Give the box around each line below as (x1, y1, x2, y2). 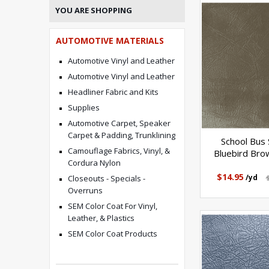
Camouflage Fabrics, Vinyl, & (68, 145, 170, 156)
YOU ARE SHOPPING (55, 5, 132, 16)
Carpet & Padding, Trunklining (68, 130, 175, 141)
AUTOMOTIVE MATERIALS (56, 35, 164, 46)
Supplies (68, 102, 100, 113)
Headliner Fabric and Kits (68, 86, 159, 97)
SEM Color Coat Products (68, 228, 157, 239)
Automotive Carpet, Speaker (68, 118, 171, 128)
